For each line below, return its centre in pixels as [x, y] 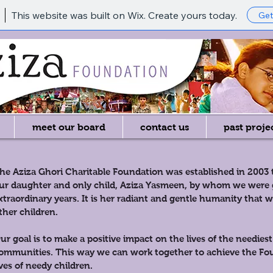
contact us [165, 127]
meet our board [69, 127]
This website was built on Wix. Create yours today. [124, 15]
